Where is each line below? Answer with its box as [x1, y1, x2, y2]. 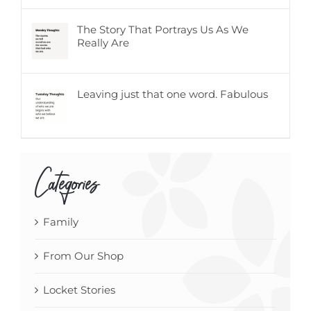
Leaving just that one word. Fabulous [77, 87, 268, 101]
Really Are [77, 36, 129, 49]
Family [43, 215, 78, 228]
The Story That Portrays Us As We [77, 23, 249, 36]
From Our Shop [43, 249, 124, 262]
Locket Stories [43, 283, 115, 296]
